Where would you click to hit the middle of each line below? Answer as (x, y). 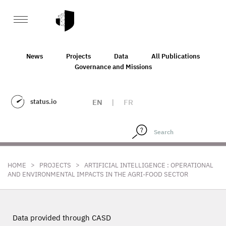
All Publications (176, 56)
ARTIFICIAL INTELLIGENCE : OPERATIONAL (149, 165)
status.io (43, 102)
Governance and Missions (113, 67)
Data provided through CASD (62, 218)
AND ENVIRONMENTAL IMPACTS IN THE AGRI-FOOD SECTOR (98, 174)
